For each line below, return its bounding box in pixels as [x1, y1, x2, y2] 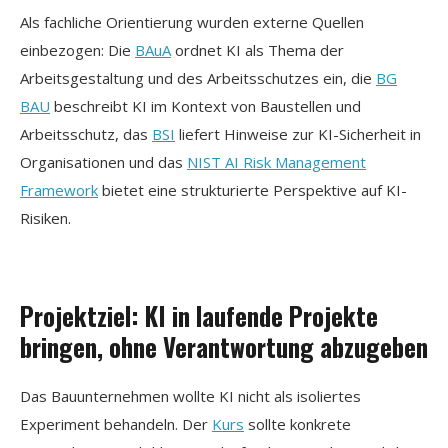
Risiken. [20, 207, 71, 228]
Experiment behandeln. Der [20, 413, 212, 434]
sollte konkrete [244, 413, 351, 434]
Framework [20, 179, 98, 200]
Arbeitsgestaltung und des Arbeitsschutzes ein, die [20, 67, 376, 88]
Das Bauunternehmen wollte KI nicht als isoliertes [20, 385, 361, 406]
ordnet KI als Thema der [171, 39, 344, 60]
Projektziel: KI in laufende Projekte [20, 296, 378, 334]
